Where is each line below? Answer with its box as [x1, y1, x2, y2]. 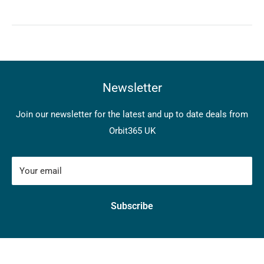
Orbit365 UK [108, 126, 156, 137]
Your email [19, 166, 62, 177]
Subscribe [111, 200, 153, 212]
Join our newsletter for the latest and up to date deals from [16, 109, 248, 120]
